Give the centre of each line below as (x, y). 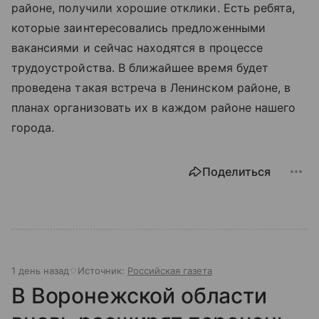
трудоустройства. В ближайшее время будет (140, 67)
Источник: (103, 270)
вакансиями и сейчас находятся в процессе (137, 47)
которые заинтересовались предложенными (138, 27)
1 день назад (40, 270)
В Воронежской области (139, 295)
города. (33, 127)
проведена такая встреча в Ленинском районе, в (151, 87)
